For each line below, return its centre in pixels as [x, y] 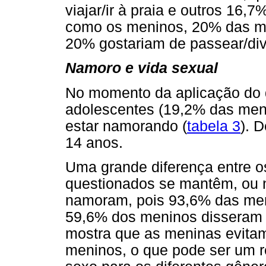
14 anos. [94, 142]
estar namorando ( [126, 126]
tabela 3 [214, 126]
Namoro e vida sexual [142, 68]
